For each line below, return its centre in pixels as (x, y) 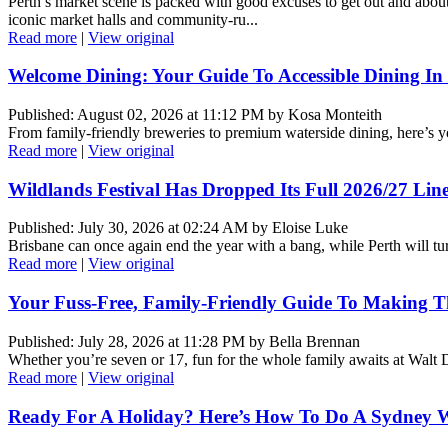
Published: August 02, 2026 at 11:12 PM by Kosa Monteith (195, 115)
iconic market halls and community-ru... (133, 19)
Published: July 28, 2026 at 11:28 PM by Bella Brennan (184, 341)
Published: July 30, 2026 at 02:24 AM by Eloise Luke (178, 228)
